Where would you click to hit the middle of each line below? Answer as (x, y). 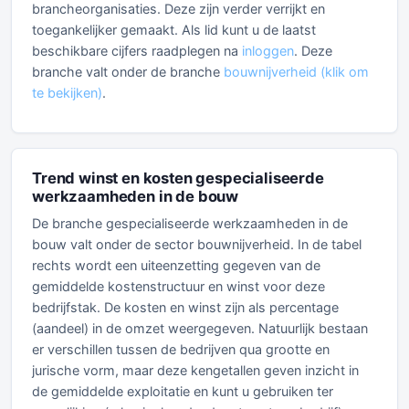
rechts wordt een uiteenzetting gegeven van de (176, 265)
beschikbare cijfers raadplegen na (137, 51)
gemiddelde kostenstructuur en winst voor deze (178, 286)
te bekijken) (67, 93)
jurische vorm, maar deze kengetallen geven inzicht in (195, 370)
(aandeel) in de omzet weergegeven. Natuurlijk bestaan (200, 328)
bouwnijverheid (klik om (296, 72)
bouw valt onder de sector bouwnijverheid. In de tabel (197, 244)
